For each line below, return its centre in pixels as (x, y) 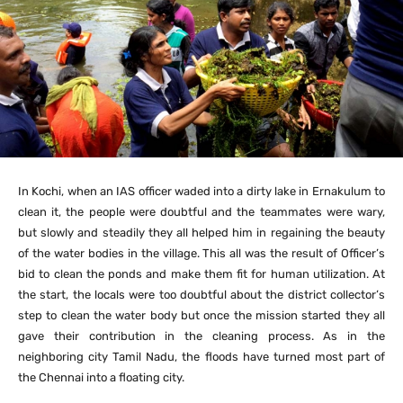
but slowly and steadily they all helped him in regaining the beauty (201, 233)
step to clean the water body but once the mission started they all (201, 316)
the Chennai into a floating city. (101, 378)
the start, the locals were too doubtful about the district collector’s (201, 295)
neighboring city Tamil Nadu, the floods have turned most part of (201, 357)
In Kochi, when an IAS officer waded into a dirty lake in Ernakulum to (201, 192)
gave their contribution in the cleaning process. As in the (201, 336)
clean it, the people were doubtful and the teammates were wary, (201, 212)
